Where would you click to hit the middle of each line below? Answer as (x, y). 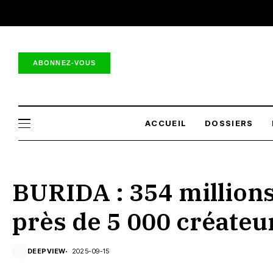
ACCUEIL (166, 123)
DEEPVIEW (47, 251)
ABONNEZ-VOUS (65, 62)
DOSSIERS (229, 123)
